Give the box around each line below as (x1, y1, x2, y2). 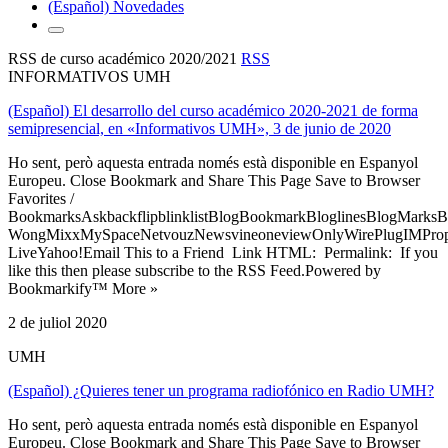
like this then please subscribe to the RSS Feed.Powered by (8, 261, 381, 279)
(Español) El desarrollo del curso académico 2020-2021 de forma (8, 101, 418, 119)
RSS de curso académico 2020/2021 (8, 49, 241, 67)
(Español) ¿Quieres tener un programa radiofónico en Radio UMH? (8, 381, 434, 399)
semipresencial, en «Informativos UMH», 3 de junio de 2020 (8, 119, 391, 137)
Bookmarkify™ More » (8, 279, 158, 297)
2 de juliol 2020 (8, 313, 107, 331)
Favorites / (8, 189, 74, 207)
